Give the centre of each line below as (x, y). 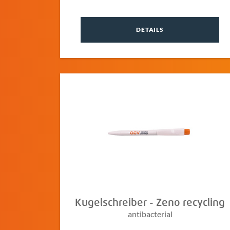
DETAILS (150, 30)
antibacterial (150, 214)
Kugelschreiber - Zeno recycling (150, 203)
